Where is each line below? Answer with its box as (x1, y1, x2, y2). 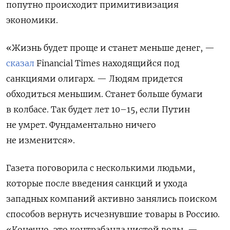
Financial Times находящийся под (34, 58, 180, 69)
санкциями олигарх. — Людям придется (6, 73, 183, 84)
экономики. (6, 15, 58, 26)
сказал (6, 58, 34, 69)
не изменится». (6, 135, 75, 146)
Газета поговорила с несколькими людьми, (6, 163, 195, 174)
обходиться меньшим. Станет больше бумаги (6, 89, 203, 100)
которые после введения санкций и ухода (6, 178, 187, 189)
